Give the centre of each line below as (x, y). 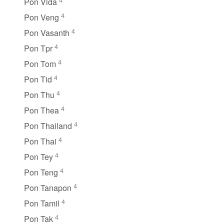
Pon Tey (39, 156)
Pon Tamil (43, 203)
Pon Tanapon (49, 187)
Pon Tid (39, 79)
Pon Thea (42, 110)
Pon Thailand (49, 125)
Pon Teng (42, 172)
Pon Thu (40, 94)
